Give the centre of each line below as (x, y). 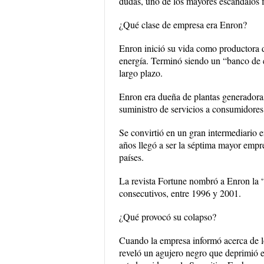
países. (131, 157)
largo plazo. (141, 73)
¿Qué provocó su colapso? (168, 217)
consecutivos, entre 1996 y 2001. (180, 193)
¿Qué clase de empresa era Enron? (183, 24)
